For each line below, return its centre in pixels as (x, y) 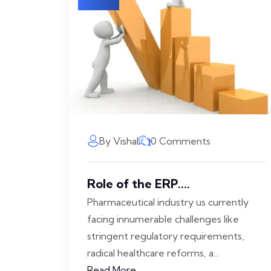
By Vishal (119, 141)
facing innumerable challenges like (163, 219)
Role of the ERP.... (139, 184)
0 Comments (181, 141)
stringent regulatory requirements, (166, 236)
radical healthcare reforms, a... (153, 253)
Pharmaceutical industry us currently (168, 202)
